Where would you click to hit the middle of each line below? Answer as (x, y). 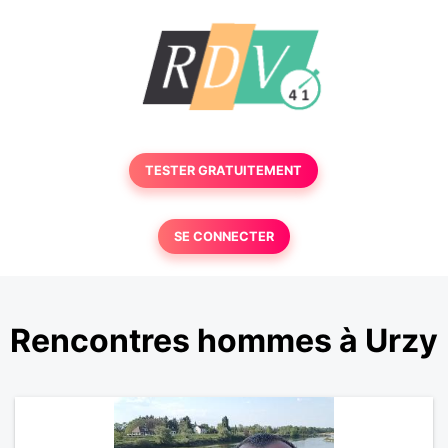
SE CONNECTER (223, 236)
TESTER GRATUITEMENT (224, 170)
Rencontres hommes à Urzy (224, 341)
